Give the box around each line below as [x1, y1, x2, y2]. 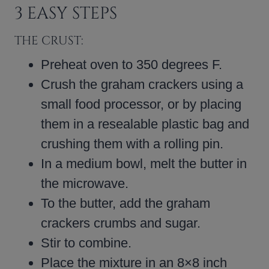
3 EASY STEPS [14, 2, 117, 25]
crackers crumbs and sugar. [41, 215, 201, 231]
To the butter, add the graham [41, 195, 210, 211]
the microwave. [41, 175, 128, 191]
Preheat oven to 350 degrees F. [41, 56, 222, 72]
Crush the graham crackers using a [41, 76, 243, 92]
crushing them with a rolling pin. [41, 136, 223, 151]
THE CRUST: [14, 32, 83, 49]
